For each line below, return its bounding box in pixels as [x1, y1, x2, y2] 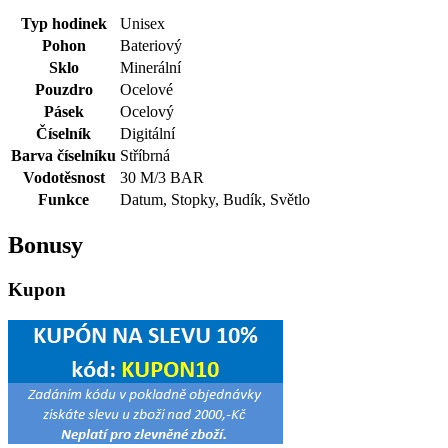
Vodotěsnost [22, 169, 105, 187]
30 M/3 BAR [120, 169, 204, 187]
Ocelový [120, 103, 174, 121]
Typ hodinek [20, 15, 107, 33]
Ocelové [120, 81, 173, 99]
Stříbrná [120, 147, 170, 165]
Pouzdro [34, 81, 93, 99]
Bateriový [120, 37, 182, 55]
